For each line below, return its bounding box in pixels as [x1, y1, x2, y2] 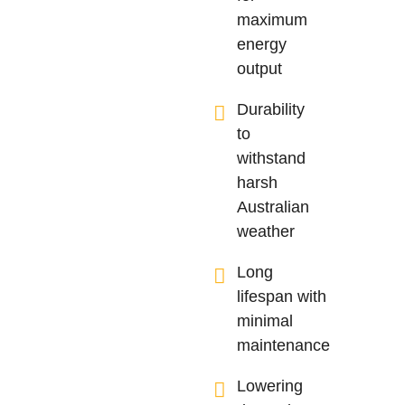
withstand [237, 148, 306, 167]
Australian [237, 197, 310, 216]
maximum [237, 10, 308, 29]
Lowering [237, 376, 304, 395]
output [237, 59, 283, 78]
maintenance [237, 335, 331, 354]
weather [237, 221, 296, 240]
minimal [237, 311, 294, 330]
